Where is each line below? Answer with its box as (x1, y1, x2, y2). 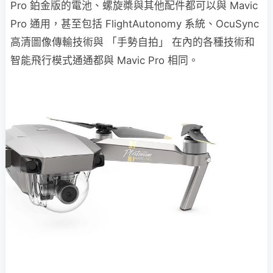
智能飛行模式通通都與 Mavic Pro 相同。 (10, 54, 199, 67)
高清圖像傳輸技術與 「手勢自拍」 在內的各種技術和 (10, 36, 255, 49)
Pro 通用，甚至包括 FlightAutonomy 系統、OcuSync (10, 18, 259, 30)
